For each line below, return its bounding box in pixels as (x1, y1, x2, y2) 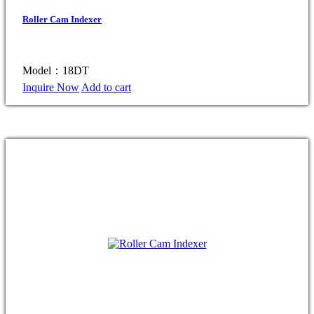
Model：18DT (22, 64, 89, 77)
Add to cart (81, 81, 131, 94)
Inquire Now (22, 81, 79, 94)
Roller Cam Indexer (22, 13, 102, 25)
